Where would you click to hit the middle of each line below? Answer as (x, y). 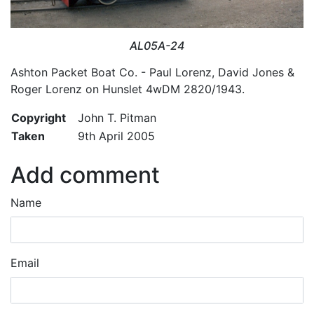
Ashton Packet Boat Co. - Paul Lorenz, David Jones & (152, 72)
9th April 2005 (116, 136)
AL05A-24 (157, 45)
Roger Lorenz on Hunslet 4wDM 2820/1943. (128, 89)
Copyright (39, 117)
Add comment (85, 175)
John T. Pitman (117, 117)
